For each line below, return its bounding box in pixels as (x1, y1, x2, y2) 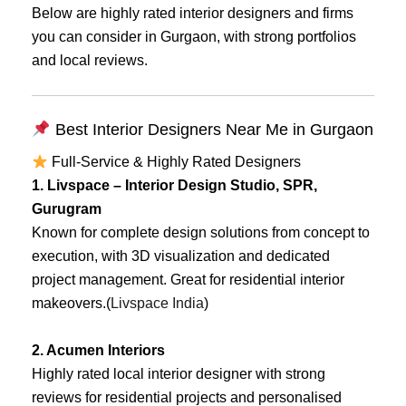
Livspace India (111, 295, 204, 312)
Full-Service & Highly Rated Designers (48, 154, 302, 170)
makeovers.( (32, 295, 111, 312)
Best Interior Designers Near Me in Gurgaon (50, 121, 373, 140)
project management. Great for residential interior (32, 272, 344, 288)
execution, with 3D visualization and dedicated (32, 248, 330, 265)
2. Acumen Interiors (32, 342, 165, 358)
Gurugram (32, 201, 101, 217)
